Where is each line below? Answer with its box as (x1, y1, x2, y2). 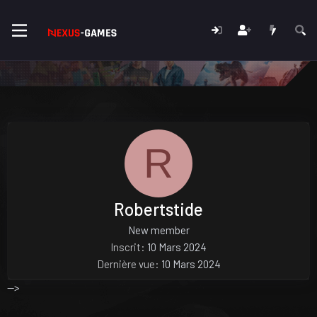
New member (127, 223, 190, 236)
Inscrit (110, 240, 141, 253)
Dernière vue (96, 257, 155, 270)
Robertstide (114, 198, 203, 219)
